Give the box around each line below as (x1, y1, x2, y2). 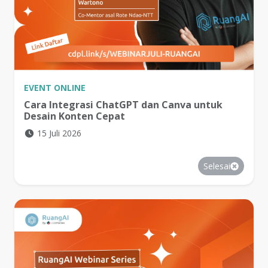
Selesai (203, 160, 230, 172)
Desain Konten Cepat (24, 109, 125, 123)
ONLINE (54, 82, 86, 94)
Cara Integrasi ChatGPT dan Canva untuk (24, 98, 223, 112)
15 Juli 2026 (36, 127, 81, 139)
